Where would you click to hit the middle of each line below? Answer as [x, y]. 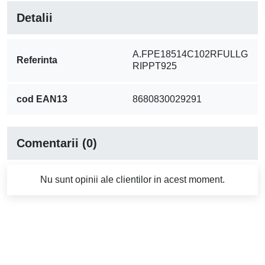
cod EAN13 [42, 99]
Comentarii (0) [57, 143]
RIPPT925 [155, 66]
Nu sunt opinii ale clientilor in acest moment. [132, 180]
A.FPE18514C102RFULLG [190, 54]
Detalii [35, 18]
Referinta [37, 60]
